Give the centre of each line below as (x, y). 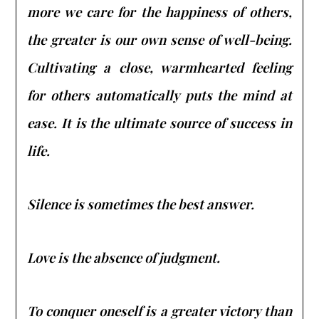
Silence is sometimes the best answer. (141, 204)
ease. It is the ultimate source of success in (159, 122)
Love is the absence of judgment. (124, 257)
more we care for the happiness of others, (159, 11)
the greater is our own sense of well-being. (159, 39)
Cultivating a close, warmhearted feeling (159, 67)
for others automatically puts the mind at (159, 95)
